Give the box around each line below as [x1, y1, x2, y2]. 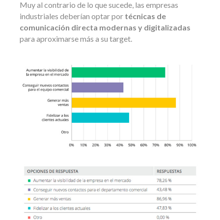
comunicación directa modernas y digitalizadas [20, 23, 191, 32]
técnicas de [125, 11, 166, 21]
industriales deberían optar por [20, 11, 125, 21]
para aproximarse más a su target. [20, 34, 132, 44]
